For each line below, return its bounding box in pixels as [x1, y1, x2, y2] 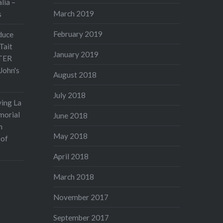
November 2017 [53, 192, 109, 202]
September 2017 [53, 213, 110, 222]
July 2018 [53, 90, 86, 100]
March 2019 [53, 8, 95, 18]
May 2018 [53, 131, 88, 140]
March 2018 [53, 172, 95, 181]
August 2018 [53, 70, 97, 79]
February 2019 [53, 29, 103, 38]
